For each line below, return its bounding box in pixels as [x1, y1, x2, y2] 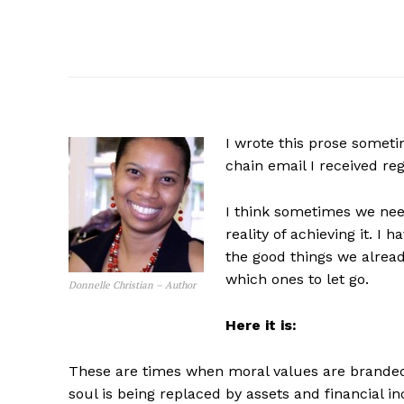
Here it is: [225, 317, 297, 335]
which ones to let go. [225, 271, 369, 289]
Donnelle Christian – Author [69, 279, 196, 292]
